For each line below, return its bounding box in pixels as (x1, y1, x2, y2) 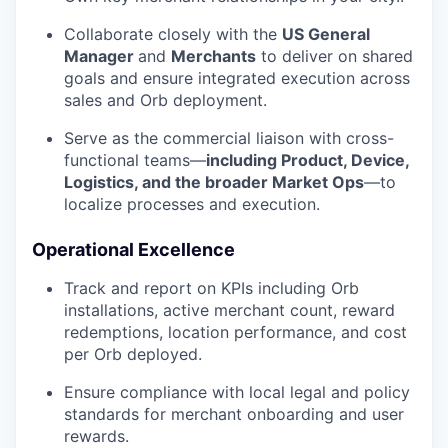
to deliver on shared (256, 46, 413, 67)
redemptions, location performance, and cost (64, 322, 407, 343)
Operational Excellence (32, 239, 235, 261)
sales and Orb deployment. (64, 90, 267, 111)
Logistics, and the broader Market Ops (64, 172, 364, 193)
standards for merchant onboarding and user (64, 404, 404, 425)
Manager (64, 46, 138, 67)
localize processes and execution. (64, 194, 320, 215)
